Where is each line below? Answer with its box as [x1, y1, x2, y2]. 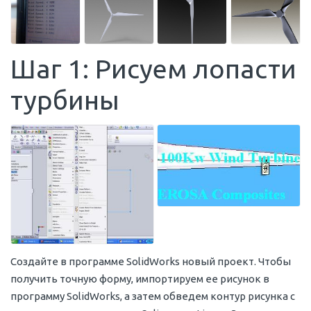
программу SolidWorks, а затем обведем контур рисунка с [10, 290, 295, 303]
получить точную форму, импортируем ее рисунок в [10, 273, 269, 285]
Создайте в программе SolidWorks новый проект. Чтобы [10, 255, 291, 268]
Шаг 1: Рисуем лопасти [10, 53, 296, 83]
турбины [10, 85, 119, 115]
